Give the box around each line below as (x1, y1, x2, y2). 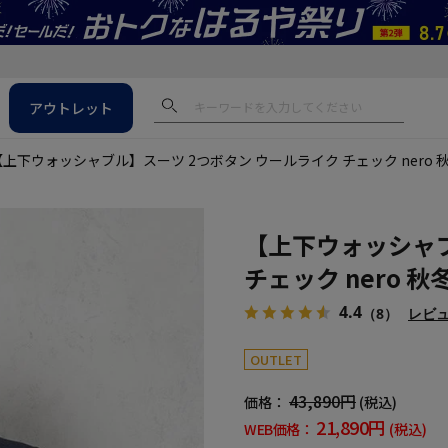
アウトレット (29, 98, 113, 118)
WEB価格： (244, 419, 313, 439)
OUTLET (250, 350, 302, 369)
